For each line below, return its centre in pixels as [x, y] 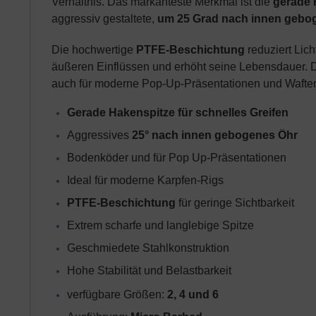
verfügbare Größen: [117, 294]
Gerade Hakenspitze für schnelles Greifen [178, 113]
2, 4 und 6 [193, 294]
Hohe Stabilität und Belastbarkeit [149, 271]
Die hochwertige [94, 50]
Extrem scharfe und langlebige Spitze [160, 225]
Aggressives [99, 135]
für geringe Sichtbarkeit [235, 203]
